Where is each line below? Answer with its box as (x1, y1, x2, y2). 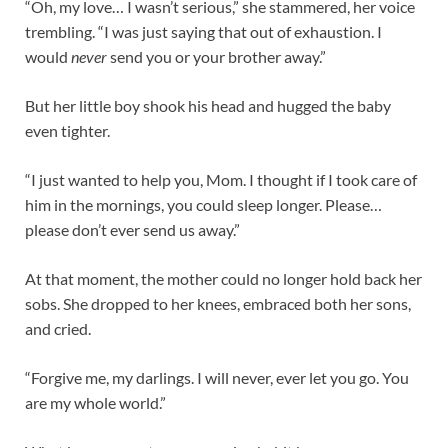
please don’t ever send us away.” (25, 220, 240, 240)
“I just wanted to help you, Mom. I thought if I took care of (25, 170, 417, 190)
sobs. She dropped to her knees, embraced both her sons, (25, 294, 411, 314)
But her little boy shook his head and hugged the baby (25, 96, 391, 116)
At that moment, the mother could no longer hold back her (25, 269, 422, 289)
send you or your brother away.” (107, 47, 326, 67)
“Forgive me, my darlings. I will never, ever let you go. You (25, 368, 409, 388)
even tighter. (25, 121, 110, 141)
